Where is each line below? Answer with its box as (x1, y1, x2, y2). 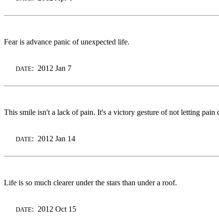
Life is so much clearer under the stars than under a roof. (4, 178, 177, 187)
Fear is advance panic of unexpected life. (4, 37, 130, 46)
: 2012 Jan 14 (32, 134, 75, 143)
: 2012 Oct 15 (32, 204, 76, 213)
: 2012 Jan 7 (32, 64, 71, 72)
